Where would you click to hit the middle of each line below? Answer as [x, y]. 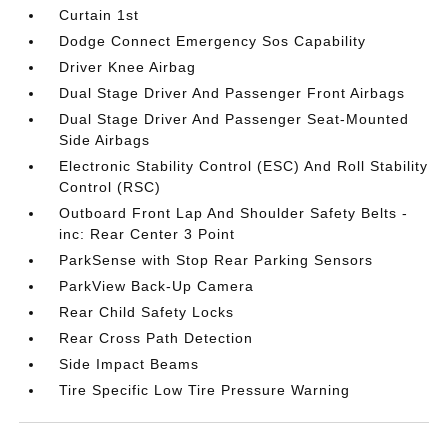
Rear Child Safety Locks [147, 312]
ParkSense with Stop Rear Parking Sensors [216, 260]
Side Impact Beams [129, 364]
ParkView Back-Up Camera [157, 286]
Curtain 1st [99, 15]
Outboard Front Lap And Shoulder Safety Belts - [234, 213]
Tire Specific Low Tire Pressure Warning [205, 390]
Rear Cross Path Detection [156, 338]
